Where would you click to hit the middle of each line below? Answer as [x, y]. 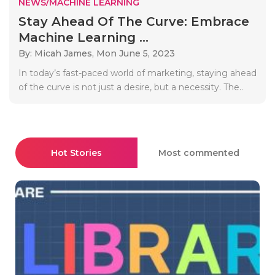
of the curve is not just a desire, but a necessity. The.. [131, 87]
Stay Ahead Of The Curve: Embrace [134, 21]
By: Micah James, [57, 53]
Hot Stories [76, 153]
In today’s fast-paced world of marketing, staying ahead [137, 73]
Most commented [199, 153]
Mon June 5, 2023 [136, 53]
